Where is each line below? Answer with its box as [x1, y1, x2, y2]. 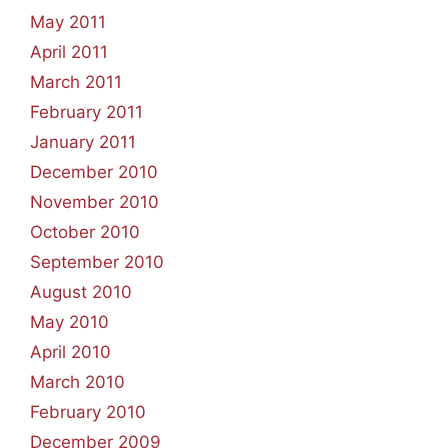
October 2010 [30, 222, 140, 242]
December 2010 [30, 162, 158, 182]
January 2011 [30, 132, 136, 152]
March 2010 [30, 372, 125, 392]
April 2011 [30, 42, 108, 62]
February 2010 [30, 402, 146, 422]
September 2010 [30, 252, 164, 272]
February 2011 [30, 102, 143, 122]
